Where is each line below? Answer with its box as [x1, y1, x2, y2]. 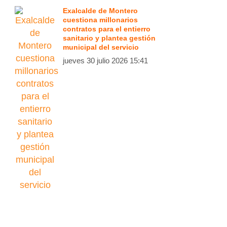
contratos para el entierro [63, 25, 150, 33]
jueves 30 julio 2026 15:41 [63, 56, 148, 65]
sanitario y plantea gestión [63, 34, 156, 42]
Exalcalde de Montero [63, 7, 138, 15]
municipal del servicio [63, 43, 139, 51]
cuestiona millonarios [63, 16, 138, 24]
